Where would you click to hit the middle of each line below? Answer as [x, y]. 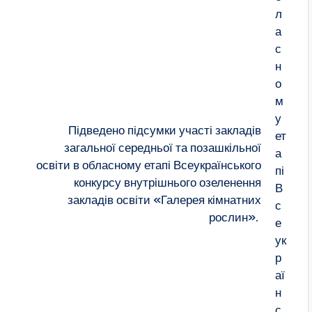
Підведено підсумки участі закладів [165, 130]
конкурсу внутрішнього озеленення [168, 182]
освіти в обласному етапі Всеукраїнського [149, 165]
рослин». [235, 217]
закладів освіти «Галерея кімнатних [165, 200]
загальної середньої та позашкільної [163, 147]
